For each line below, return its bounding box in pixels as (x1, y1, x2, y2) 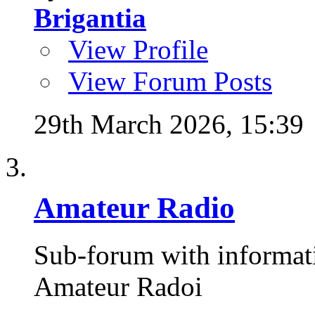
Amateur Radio (34, 191, 235, 224)
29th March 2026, (34, 108, 240, 139)
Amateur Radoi (34, 271, 202, 302)
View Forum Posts (68, 65, 272, 96)
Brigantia (34, 2, 146, 33)
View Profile (68, 34, 208, 65)
